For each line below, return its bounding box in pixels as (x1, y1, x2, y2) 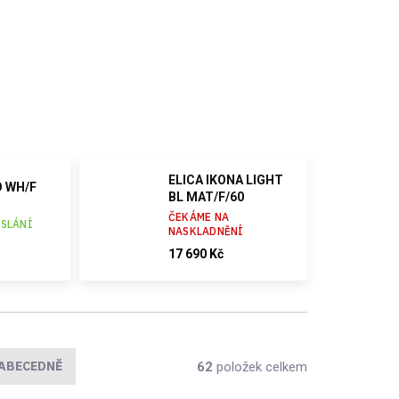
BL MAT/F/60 (167, 190, 244, 205)
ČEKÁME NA (167, 210, 230, 224)
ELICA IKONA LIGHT (167, 173, 283, 188)
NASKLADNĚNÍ (167, 224, 244, 239)
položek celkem (213, 358, 307, 375)
